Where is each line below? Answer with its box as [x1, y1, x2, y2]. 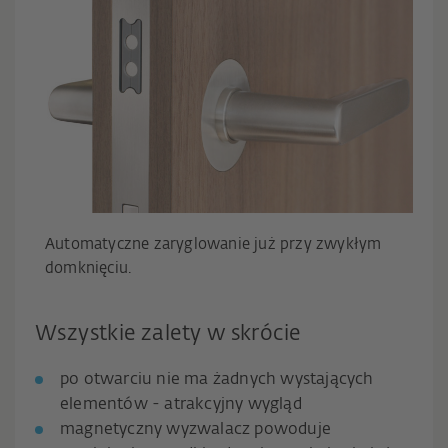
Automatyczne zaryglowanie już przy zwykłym [45, 237, 382, 253]
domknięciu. [45, 261, 132, 277]
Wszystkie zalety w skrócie [35, 324, 301, 346]
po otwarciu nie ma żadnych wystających [60, 372, 374, 389]
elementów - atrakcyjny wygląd [60, 397, 302, 414]
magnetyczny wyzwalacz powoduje [60, 422, 331, 439]
